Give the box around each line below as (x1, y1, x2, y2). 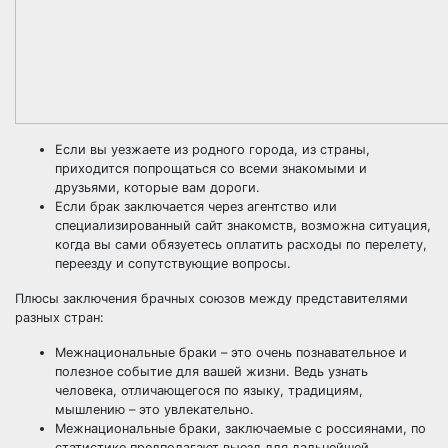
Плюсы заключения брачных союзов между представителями (15, 291, 408, 306)
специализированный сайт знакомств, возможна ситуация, (55, 218, 431, 233)
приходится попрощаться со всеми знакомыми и (55, 161, 367, 176)
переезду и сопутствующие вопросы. (55, 256, 291, 271)
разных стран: (15, 310, 104, 325)
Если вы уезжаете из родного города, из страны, (55, 142, 370, 157)
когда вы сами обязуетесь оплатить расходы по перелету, (55, 237, 427, 252)
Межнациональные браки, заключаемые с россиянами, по (55, 421, 426, 436)
